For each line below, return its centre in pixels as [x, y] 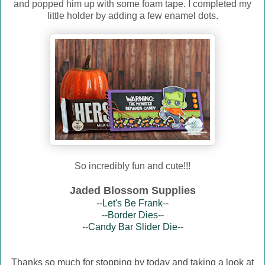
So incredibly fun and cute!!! [132, 166]
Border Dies [132, 215]
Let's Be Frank [132, 203]
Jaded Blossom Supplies [132, 191]
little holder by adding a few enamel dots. [132, 16]
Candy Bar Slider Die [132, 227]
